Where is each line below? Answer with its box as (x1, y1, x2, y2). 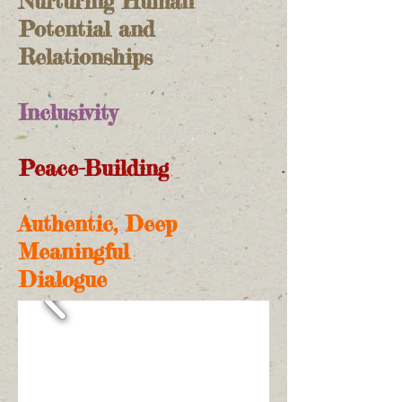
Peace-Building (19, 154, 169, 181)
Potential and (19, 15, 154, 42)
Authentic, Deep (19, 210, 177, 237)
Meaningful (19, 238, 137, 265)
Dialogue (19, 266, 115, 293)
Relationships (19, 43, 153, 70)
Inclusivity (19, 99, 118, 126)
